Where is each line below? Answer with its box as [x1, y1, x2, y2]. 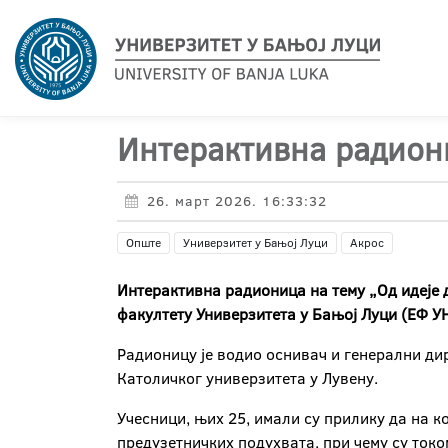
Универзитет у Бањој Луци [183, 234, 328, 251]
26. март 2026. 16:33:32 [147, 191, 327, 211]
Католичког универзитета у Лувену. [117, 367, 378, 389]
